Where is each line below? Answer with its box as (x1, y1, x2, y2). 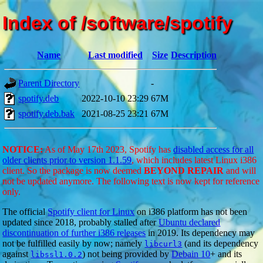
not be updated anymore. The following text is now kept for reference (2, 176, 260, 186)
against (2, 248, 31, 259)
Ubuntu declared (159, 217, 221, 227)
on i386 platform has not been (134, 206, 248, 217)
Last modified (87, 49, 143, 60)
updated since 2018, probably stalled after (2, 217, 159, 227)
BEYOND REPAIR (144, 165, 224, 176)
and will (224, 165, 257, 176)
